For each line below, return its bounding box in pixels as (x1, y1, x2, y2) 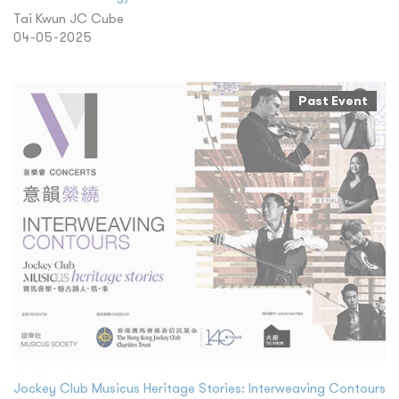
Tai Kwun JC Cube (13, 9, 124, 27)
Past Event (298, 92, 368, 109)
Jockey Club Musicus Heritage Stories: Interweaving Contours (13, 379, 386, 396)
